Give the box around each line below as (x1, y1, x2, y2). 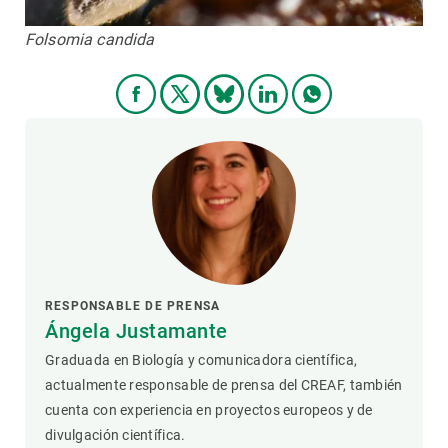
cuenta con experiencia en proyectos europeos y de (45, 402, 373, 419)
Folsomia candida (25, 30, 155, 50)
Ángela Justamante (45, 319, 228, 344)
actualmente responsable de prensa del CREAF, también (45, 377, 403, 394)
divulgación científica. (45, 427, 186, 444)
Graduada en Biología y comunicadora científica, (45, 352, 358, 369)
